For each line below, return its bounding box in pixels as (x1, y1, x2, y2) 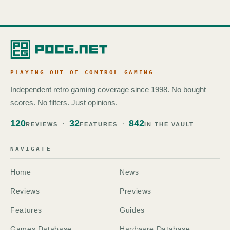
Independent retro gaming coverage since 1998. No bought (10, 85, 206, 94)
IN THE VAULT (144, 121, 195, 127)
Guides (120, 205, 145, 214)
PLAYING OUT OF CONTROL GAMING (10, 69, 154, 76)
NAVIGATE (10, 145, 52, 152)
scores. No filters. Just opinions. (10, 98, 118, 107)
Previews (120, 186, 152, 195)
